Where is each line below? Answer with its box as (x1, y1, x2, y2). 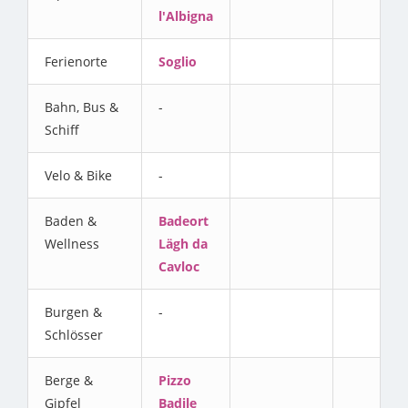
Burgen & (45, 303, 102, 321)
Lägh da (158, 235, 208, 253)
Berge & (45, 372, 93, 390)
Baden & (45, 212, 97, 230)
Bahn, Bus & (45, 98, 118, 117)
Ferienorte (45, 53, 107, 71)
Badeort (158, 212, 209, 230)
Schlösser (45, 326, 103, 344)
